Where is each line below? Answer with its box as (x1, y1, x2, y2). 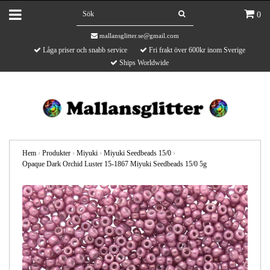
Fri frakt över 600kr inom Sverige (146, 46, 245, 54)
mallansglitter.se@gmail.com (99, 32, 179, 39)
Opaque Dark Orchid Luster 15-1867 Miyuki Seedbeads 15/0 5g (22, 159, 207, 168)
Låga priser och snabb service (40, 46, 127, 54)
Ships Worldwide (117, 58, 169, 67)
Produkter (42, 148, 71, 157)
